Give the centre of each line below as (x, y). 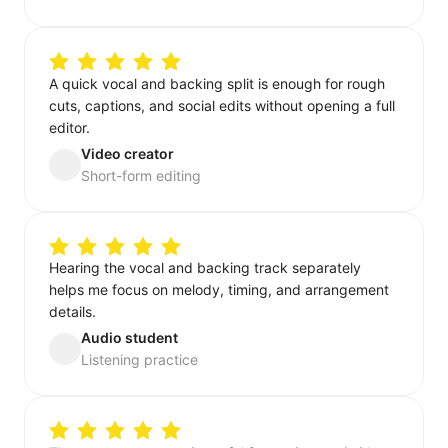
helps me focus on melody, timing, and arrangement (219, 290)
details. (72, 312)
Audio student (129, 338)
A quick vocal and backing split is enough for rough (217, 83)
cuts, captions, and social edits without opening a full (222, 105)
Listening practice (139, 360)
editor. (69, 127)
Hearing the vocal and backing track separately (205, 268)
